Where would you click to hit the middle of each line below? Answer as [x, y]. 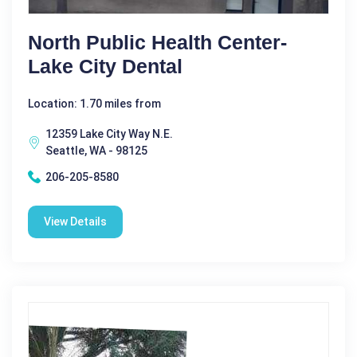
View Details [75, 221]
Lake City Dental [105, 66]
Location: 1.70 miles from [94, 103]
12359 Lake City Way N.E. [109, 133]
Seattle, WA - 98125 [96, 150]
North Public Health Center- [157, 42]
